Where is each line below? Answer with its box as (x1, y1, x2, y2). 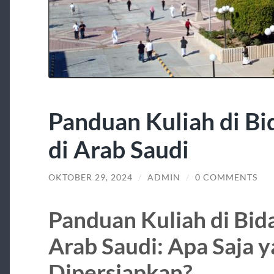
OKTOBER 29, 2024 (48, 172, 133, 183)
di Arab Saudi (48, 135, 189, 164)
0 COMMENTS (194, 172, 257, 183)
